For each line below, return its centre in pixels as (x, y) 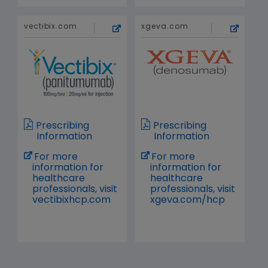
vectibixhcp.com (72, 201)
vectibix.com (51, 27)
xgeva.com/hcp (187, 201)
